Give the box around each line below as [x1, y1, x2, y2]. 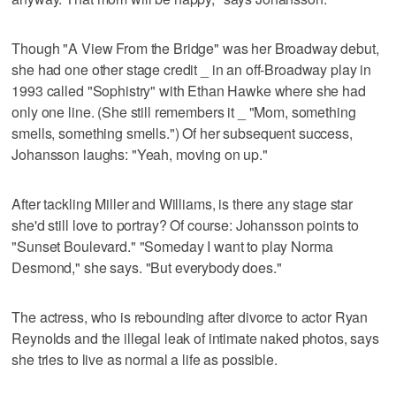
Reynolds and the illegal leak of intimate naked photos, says [11, 327, 379, 348]
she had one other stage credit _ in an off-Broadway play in [11, 58, 372, 80]
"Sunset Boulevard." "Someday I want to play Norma [11, 235, 333, 256]
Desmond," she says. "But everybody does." [11, 256, 282, 278]
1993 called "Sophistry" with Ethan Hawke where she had [11, 80, 366, 101]
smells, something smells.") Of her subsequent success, [11, 122, 353, 143]
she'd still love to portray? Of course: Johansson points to [11, 214, 360, 235]
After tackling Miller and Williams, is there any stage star [11, 193, 354, 214]
